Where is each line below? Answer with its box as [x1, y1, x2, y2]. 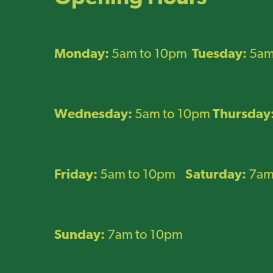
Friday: [54, 168, 97, 182]
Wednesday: [54, 107, 132, 122]
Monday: [54, 47, 109, 62]
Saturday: [185, 168, 246, 182]
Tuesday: [192, 47, 247, 62]
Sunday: [54, 228, 105, 243]
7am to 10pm [105, 228, 183, 243]
